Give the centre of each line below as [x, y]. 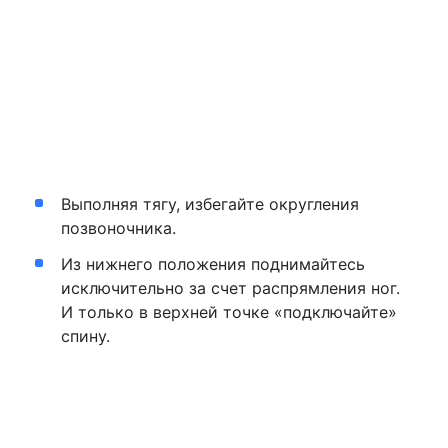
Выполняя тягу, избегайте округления [209, 204]
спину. [85, 336]
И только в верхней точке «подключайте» [228, 312]
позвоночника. [118, 228]
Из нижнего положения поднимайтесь [212, 264]
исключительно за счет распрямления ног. [230, 288]
